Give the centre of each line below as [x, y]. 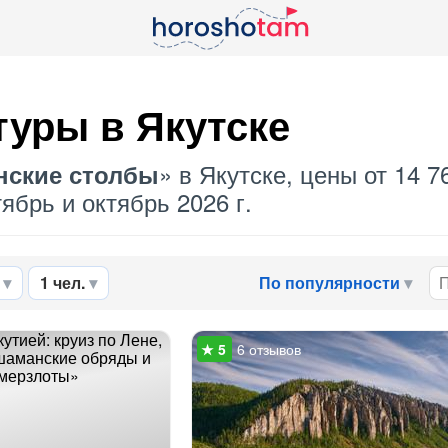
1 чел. [62, 282]
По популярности [329, 282]
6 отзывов [268, 349]
